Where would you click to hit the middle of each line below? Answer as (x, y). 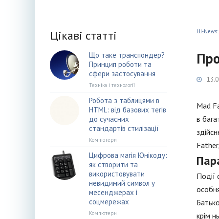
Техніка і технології (112, 85)
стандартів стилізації (124, 128)
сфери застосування (122, 74)
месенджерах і (113, 192)
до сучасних (109, 119)
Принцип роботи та (120, 64)
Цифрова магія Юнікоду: (128, 155)
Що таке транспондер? (127, 55)
